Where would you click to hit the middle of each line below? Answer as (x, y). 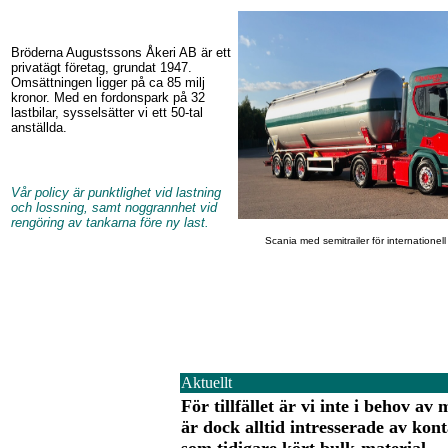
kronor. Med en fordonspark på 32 (108, 97)
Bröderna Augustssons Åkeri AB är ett (121, 52)
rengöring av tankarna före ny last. (110, 222)
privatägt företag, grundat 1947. (101, 67)
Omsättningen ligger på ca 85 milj (108, 82)
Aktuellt (206, 382)
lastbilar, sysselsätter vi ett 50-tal (107, 112)
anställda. (39, 127)
